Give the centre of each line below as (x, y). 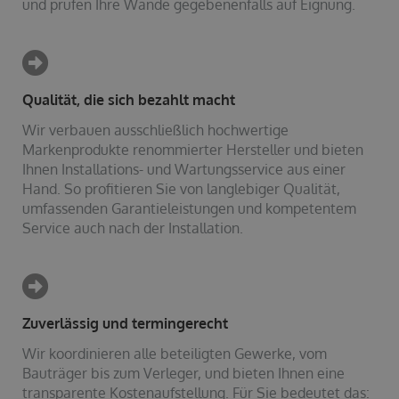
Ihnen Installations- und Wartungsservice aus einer (184, 170)
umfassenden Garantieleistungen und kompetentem (189, 209)
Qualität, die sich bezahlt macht (129, 100)
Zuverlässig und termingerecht (125, 324)
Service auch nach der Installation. (133, 228)
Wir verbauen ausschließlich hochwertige (155, 130)
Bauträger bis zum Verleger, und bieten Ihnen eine (183, 374)
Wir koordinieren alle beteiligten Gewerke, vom (175, 354)
